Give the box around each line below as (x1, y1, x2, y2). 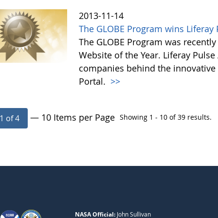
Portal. (79, 75, 109, 88)
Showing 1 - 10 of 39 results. (120, 112, 212, 122)
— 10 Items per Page (30, 111, 115, 124)
